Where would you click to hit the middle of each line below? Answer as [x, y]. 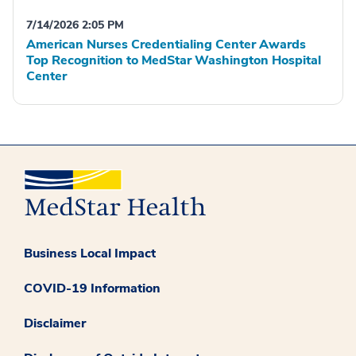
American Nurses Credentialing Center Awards [166, 44]
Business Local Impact [90, 253]
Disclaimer [55, 323]
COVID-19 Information [92, 288]
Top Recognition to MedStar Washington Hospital [174, 60]
